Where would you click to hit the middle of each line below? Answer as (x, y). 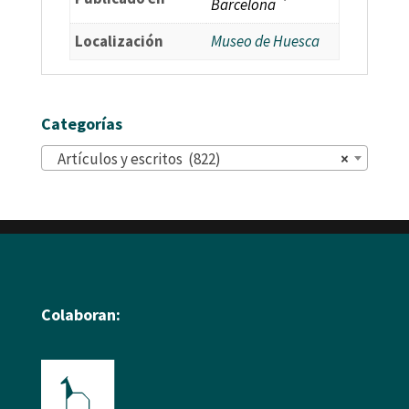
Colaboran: (80, 315)
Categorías (81, 124)
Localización (119, 42)
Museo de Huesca (265, 42)
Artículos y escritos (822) (135, 159)
